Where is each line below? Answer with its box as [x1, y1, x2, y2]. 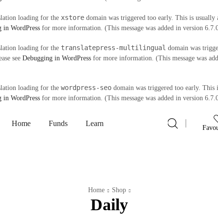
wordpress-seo [61, 84, 111, 91]
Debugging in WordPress [22, 54, 91, 62]
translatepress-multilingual [61, 44, 166, 52]
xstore [61, 14, 84, 21]
